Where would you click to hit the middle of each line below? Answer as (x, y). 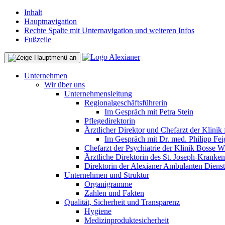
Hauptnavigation (50, 21)
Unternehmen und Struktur (107, 175)
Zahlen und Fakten (114, 193)
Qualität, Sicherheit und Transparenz (122, 202)
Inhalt (33, 12)
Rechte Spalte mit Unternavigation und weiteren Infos (109, 30)
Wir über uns (65, 85)
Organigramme (108, 184)
